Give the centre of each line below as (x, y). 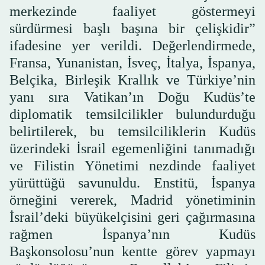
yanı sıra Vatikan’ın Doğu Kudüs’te (132, 97)
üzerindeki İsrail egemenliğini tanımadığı (132, 148)
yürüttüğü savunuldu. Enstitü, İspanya (132, 182)
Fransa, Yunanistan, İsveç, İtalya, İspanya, (132, 62)
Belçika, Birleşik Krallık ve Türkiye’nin (132, 80)
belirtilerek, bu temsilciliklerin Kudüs (132, 131)
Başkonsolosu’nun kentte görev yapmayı (132, 251)
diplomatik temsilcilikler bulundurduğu (132, 114)
